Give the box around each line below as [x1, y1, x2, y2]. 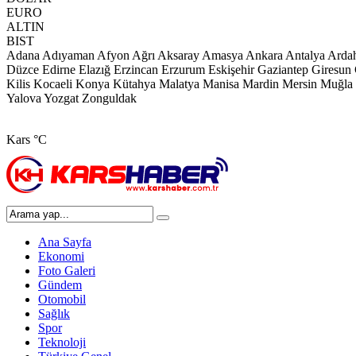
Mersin [282, 77, 317, 91]
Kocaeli [33, 77, 72, 91]
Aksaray [157, 48, 199, 62]
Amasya [202, 48, 243, 62]
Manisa [203, 77, 239, 91]
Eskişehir [208, 63, 254, 76]
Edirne [42, 63, 75, 76]
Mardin [242, 77, 279, 91]
